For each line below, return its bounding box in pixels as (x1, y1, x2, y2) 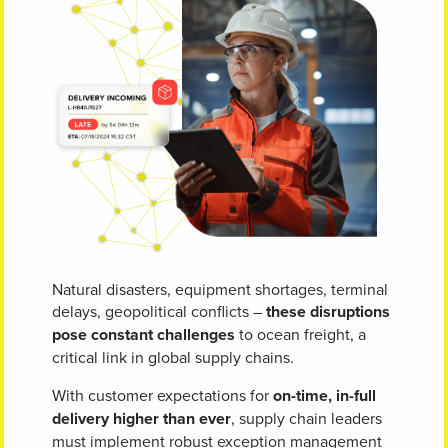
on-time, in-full (273, 384, 376, 408)
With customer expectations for (52, 384, 273, 407)
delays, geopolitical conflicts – (52, 300, 266, 323)
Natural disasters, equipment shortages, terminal (52, 278, 388, 301)
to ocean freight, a (235, 323, 366, 346)
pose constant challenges (52, 323, 235, 347)
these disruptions (266, 300, 390, 324)
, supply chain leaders (231, 407, 382, 430)
